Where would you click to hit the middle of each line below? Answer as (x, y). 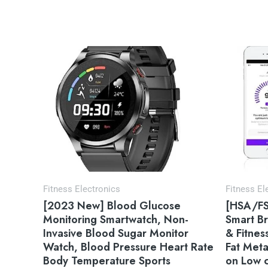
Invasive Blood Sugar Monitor (116, 234)
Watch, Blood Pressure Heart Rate (128, 247)
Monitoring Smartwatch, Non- (116, 220)
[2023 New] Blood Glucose (112, 206)
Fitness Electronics (82, 189)
